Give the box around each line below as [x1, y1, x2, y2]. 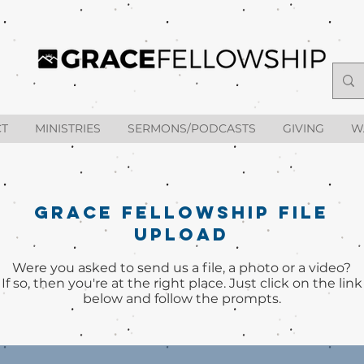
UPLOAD [134, 223, 229, 245]
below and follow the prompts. [82, 291, 281, 306]
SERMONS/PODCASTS [128, 121, 256, 136]
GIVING [283, 121, 324, 136]
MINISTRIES [35, 121, 101, 136]
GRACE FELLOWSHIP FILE [34, 201, 329, 223]
